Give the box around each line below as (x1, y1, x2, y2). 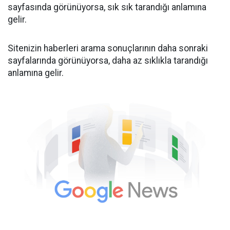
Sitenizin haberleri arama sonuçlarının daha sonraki (8, 43, 208, 53)
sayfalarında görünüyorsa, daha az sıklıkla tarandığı (8, 55, 208, 66)
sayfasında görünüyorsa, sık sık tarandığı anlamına (8, 2, 206, 12)
